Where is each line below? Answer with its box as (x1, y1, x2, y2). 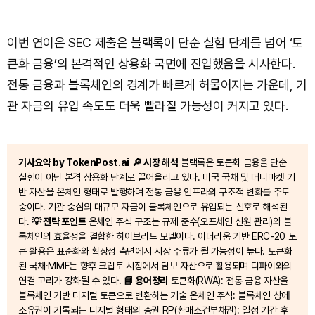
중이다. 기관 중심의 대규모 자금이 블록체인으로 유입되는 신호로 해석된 (18, 200, 288, 212)
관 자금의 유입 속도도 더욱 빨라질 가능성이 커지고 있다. (7, 98, 288, 113)
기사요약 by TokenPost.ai (18, 156, 129, 168)
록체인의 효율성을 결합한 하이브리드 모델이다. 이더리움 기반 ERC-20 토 (18, 230, 297, 242)
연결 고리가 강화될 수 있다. (18, 274, 124, 286)
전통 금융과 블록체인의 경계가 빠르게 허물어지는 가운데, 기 (7, 77, 307, 92)
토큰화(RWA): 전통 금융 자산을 (167, 274, 288, 286)
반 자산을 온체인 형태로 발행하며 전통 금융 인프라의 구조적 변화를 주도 (18, 186, 290, 198)
